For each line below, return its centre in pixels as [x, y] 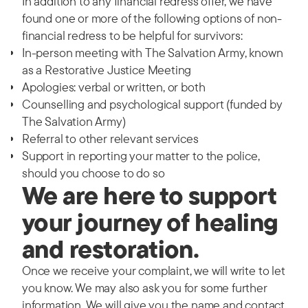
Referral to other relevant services [110, 139]
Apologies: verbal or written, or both [114, 87]
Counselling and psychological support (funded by [152, 104]
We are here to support [149, 195]
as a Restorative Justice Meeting [107, 70]
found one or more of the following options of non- [152, 18]
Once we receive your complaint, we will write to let [154, 271]
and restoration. [111, 249]
